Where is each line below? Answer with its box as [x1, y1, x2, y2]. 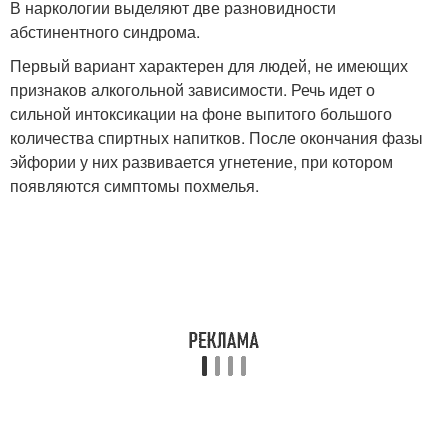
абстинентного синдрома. [10, 19, 200, 43]
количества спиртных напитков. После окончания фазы [10, 125, 423, 149]
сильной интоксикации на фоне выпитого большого [10, 101, 392, 125]
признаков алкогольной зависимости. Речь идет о [10, 77, 375, 101]
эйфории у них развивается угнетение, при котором [10, 149, 393, 173]
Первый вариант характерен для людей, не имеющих [10, 53, 408, 77]
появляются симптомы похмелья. [10, 173, 259, 197]
